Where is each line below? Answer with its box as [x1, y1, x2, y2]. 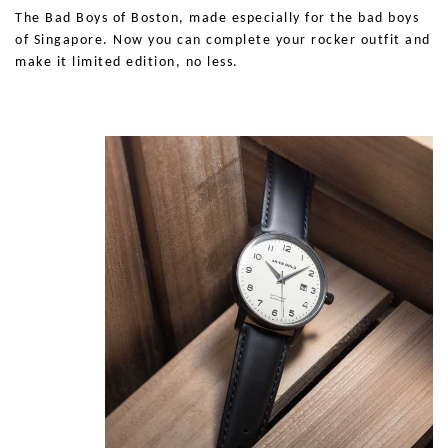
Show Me [15, 95, 85, 111]
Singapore [33, 33, 103, 48]
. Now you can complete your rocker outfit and [103, 33, 431, 48]
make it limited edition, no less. [15, 55, 239, 70]
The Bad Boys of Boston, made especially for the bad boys [15, 11, 419, 26]
